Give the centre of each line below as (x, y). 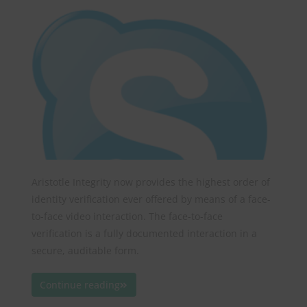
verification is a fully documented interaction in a (144, 234)
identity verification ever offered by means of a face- (151, 199)
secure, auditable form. (85, 251)
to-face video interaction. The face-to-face (127, 217)
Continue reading (80, 284)
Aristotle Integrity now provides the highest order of (151, 182)
